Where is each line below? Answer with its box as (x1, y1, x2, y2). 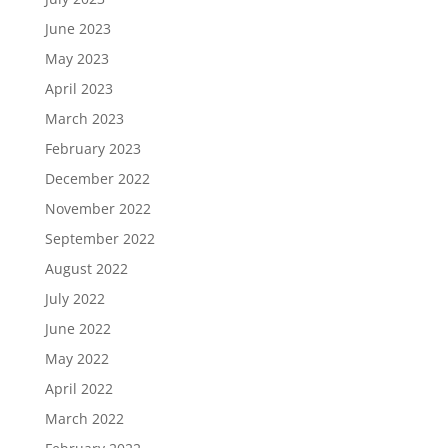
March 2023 (44, 109, 124, 128)
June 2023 (44, 19, 111, 38)
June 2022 (44, 319, 111, 338)
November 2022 (44, 199, 151, 218)
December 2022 (44, 169, 150, 188)
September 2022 (44, 229, 155, 248)
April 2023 (44, 79, 113, 98)
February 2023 (44, 139, 141, 158)
